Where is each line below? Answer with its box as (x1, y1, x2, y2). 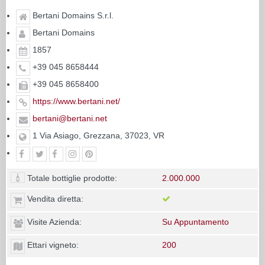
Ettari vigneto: (25, 240, 79, 250)
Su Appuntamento (162, 216, 229, 227)
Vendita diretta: (25, 193, 83, 203)
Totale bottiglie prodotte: (25, 173, 117, 183)
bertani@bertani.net (33, 113, 107, 123)
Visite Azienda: (25, 216, 82, 227)
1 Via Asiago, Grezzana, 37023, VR (30, 130, 164, 140)
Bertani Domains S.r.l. (30, 10, 114, 20)
